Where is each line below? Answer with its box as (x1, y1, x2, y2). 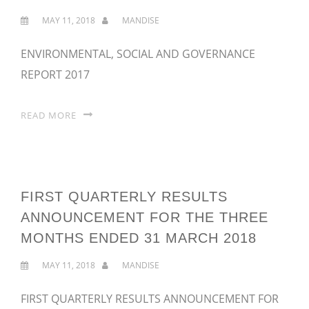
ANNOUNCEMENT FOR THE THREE (21, 210, 268, 225)
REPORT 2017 (21, 67, 90, 82)
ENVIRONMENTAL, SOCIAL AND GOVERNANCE (21, 46, 255, 61)
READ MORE (21, 109, 77, 121)
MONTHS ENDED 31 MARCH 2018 (21, 230, 257, 246)
